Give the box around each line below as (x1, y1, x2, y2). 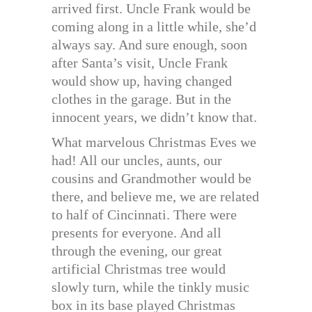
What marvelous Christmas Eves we (52, 134, 256, 150)
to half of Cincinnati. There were (52, 207, 237, 223)
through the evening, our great (52, 243, 222, 259)
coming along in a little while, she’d (52, 19, 256, 35)
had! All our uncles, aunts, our (52, 153, 222, 169)
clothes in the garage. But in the (52, 91, 231, 107)
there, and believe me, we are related (52, 189, 259, 205)
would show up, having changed (52, 73, 232, 89)
